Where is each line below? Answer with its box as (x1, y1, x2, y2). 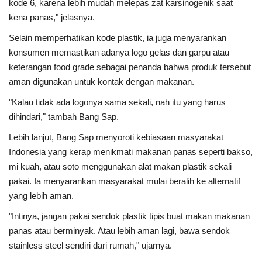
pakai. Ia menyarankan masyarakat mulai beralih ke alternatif (9, 176, 240, 187)
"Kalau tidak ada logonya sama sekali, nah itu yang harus (9, 97, 226, 108)
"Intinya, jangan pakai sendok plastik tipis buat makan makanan (9, 211, 250, 222)
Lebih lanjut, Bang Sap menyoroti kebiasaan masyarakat (9, 132, 223, 143)
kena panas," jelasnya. (9, 12, 95, 23)
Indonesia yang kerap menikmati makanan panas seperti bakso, (9, 147, 253, 157)
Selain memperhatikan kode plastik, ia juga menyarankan (9, 33, 226, 43)
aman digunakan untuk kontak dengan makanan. (9, 77, 194, 87)
